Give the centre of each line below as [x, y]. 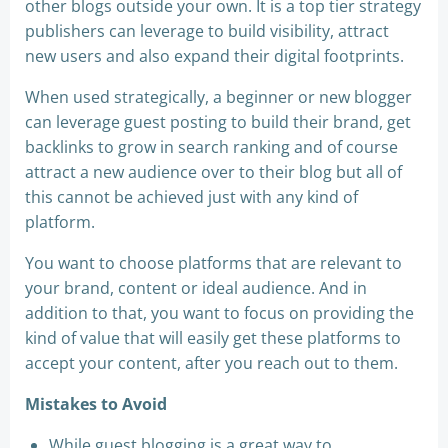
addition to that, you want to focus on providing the [219, 312]
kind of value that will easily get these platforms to [213, 337]
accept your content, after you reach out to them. [211, 362]
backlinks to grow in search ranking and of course [211, 146]
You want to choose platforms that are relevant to [213, 262]
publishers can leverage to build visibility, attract [207, 30]
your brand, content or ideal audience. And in [196, 287]
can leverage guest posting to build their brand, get [218, 121]
